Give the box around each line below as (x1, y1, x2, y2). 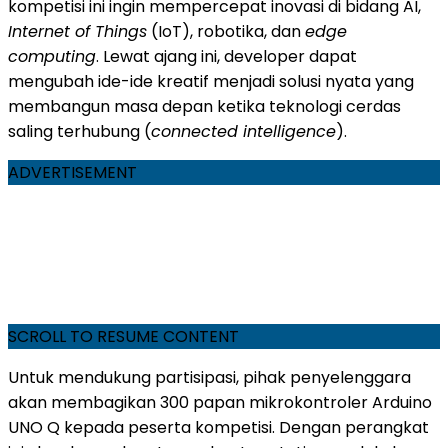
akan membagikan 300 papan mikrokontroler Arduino (8, 390, 432, 414)
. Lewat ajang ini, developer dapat (96, 44, 357, 68)
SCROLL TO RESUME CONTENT (8, 324, 239, 348)
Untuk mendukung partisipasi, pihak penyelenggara (8, 365, 411, 389)
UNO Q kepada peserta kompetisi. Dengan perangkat (8, 415, 429, 439)
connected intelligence (151, 119, 336, 143)
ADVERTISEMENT (8, 160, 137, 184)
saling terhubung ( (8, 119, 151, 143)
